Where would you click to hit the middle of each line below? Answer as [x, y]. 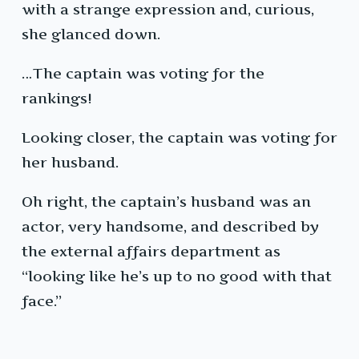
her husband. [70, 163]
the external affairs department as [151, 252]
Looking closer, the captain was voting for [179, 138]
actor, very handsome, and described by [170, 227]
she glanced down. [91, 34]
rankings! [57, 99]
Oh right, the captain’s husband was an [166, 202]
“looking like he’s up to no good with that [177, 276]
